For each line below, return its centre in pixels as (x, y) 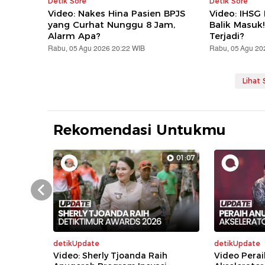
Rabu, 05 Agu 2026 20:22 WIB (97, 49)
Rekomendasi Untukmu (140, 130)
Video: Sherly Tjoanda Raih (111, 256)
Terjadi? (227, 36)
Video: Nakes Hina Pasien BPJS (117, 14)
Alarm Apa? (75, 36)
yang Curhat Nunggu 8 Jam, (112, 25)
